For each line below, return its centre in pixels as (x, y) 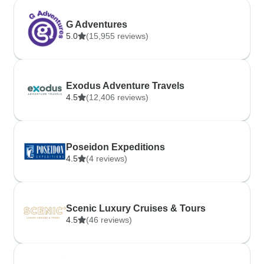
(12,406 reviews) (117, 97)
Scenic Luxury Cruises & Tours (136, 208)
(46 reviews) (109, 220)
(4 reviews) (107, 159)
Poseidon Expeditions (115, 147)
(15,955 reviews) (117, 36)
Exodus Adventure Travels (125, 86)
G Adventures (97, 24)
